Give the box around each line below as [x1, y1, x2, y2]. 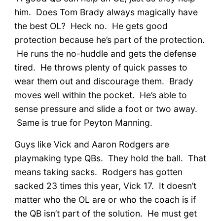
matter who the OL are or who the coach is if [14, 194, 196, 205]
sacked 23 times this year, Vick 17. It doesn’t [14, 180, 196, 191]
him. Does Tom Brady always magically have [14, 6, 198, 17]
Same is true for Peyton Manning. [14, 117, 152, 128]
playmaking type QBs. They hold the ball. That [14, 152, 206, 163]
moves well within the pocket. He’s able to [14, 89, 187, 100]
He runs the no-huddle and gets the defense [14, 48, 196, 59]
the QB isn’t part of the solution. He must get [14, 208, 197, 219]
